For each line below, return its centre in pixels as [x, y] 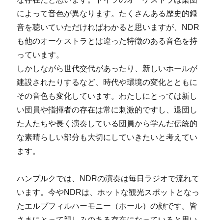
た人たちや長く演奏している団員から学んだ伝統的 [107, 123]
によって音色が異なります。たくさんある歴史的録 [107, 13]
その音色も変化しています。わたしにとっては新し [107, 96]
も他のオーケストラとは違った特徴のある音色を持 [107, 41]
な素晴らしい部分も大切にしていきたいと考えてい [107, 137]
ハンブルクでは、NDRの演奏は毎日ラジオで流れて [108, 178]
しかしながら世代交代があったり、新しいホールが [107, 68]
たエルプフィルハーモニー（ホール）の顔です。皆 [107, 206]
